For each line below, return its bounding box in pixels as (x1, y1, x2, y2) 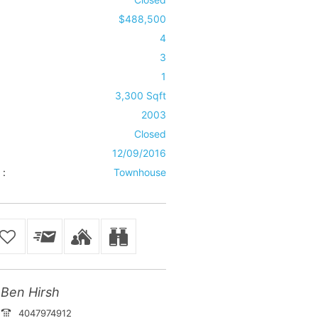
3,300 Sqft (114, 89, 166, 102)
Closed (133, 128, 166, 140)
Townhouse (113, 166, 166, 178)
